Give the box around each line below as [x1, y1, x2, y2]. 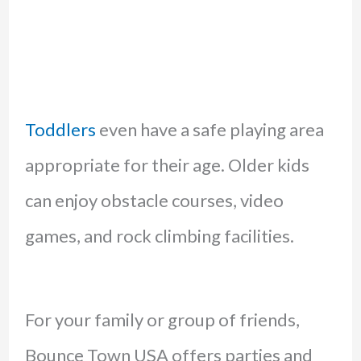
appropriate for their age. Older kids [24, 153, 309, 176]
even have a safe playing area [95, 118, 324, 140]
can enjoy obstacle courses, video [24, 189, 284, 211]
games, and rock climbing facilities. [24, 224, 294, 247]
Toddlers [24, 118, 96, 140]
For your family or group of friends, [24, 308, 300, 330]
